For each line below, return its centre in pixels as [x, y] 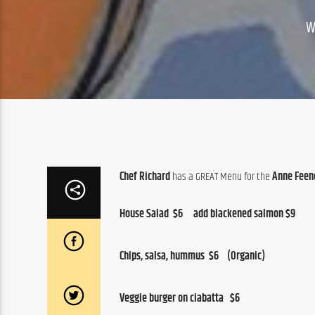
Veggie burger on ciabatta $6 [180, 298]
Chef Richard [145, 177]
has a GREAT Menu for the [221, 177]
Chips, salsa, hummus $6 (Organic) [192, 256]
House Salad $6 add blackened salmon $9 [207, 214]
